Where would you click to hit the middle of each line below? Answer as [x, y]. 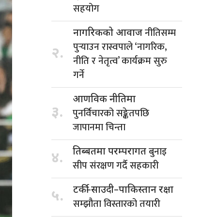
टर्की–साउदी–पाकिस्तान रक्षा [123, 190]
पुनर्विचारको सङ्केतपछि [111, 113]
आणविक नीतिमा [104, 100]
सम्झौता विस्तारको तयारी [117, 204]
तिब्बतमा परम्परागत [111, 152]
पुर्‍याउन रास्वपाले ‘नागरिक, [120, 47]
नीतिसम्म [160, 33]
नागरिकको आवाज [109, 33]
